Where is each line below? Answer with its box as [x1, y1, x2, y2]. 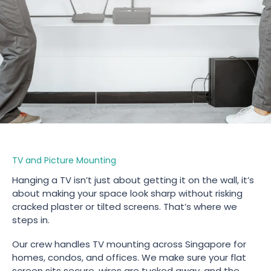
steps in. [12, 214, 50, 226]
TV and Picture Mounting [12, 154, 116, 166]
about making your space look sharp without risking [12, 187, 243, 200]
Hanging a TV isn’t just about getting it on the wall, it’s [12, 174, 254, 186]
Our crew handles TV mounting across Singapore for [12, 238, 246, 250]
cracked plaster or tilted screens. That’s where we [12, 200, 237, 213]
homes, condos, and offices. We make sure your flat [12, 251, 246, 264]
